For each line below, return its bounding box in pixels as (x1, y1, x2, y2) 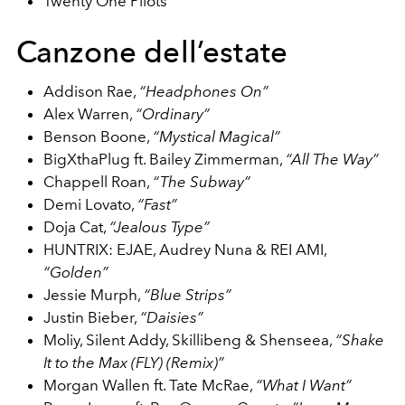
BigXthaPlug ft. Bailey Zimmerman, (43, 149, 286, 168)
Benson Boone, (43, 127, 153, 146)
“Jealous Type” (109, 217, 210, 236)
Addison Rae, (43, 81, 139, 100)
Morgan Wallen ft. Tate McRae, (43, 375, 256, 394)
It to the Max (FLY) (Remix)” (43, 353, 224, 372)
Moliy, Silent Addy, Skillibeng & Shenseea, (43, 330, 335, 349)
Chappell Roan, (43, 172, 153, 191)
